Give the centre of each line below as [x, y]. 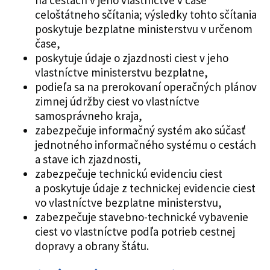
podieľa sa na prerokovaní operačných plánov [146, 86]
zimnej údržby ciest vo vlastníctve [117, 101]
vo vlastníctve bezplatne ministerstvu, [128, 202]
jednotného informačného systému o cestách [145, 144]
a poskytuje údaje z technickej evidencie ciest [145, 188]
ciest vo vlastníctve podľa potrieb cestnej [135, 231]
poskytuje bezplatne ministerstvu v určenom [143, 29]
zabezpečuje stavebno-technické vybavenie [141, 217]
